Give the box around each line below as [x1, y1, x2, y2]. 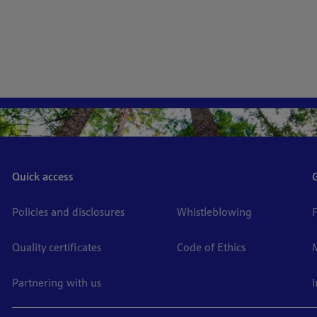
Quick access [11, 172, 74, 183]
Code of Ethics [177, 243, 246, 254]
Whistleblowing [177, 207, 253, 219]
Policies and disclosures [11, 207, 125, 219]
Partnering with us [11, 278, 101, 289]
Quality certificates [11, 243, 101, 254]
